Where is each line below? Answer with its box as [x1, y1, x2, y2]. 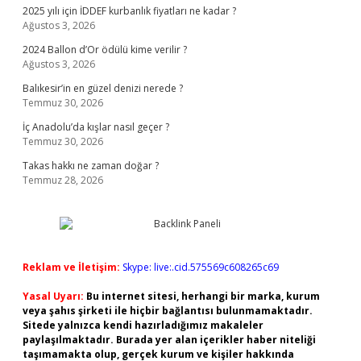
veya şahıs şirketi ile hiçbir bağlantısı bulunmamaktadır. [23, 304, 313, 317]
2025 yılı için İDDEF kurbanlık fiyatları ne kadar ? [23, 4, 236, 18]
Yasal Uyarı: [23, 289, 84, 303]
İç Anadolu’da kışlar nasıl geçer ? [23, 120, 169, 134]
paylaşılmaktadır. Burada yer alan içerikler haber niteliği [23, 333, 316, 346]
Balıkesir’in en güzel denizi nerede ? [23, 81, 183, 95]
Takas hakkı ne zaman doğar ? [23, 159, 159, 172]
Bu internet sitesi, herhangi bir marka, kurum [86, 289, 320, 303]
